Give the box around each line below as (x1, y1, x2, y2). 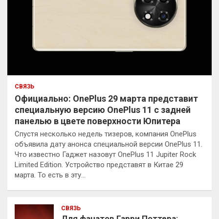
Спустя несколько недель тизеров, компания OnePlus (15, 129, 197, 138)
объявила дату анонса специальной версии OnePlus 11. (15, 139, 202, 149)
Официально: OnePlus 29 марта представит (15, 93, 198, 104)
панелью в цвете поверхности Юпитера (15, 115, 180, 126)
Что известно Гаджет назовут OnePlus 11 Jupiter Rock (15, 150, 196, 159)
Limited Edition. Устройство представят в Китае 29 (15, 160, 183, 169)
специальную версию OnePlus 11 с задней (15, 104, 191, 115)
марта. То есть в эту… (15, 170, 86, 179)
